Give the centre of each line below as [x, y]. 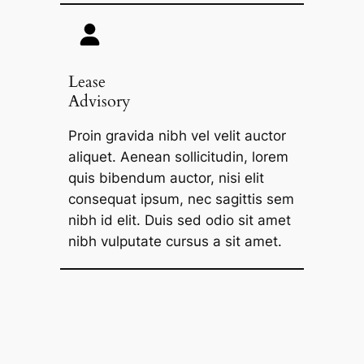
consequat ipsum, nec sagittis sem [181, 199]
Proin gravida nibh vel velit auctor [177, 135]
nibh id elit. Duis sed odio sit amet [179, 220]
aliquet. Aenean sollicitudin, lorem [178, 156]
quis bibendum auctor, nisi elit [166, 178]
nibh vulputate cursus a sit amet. [175, 241]
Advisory [99, 102]
